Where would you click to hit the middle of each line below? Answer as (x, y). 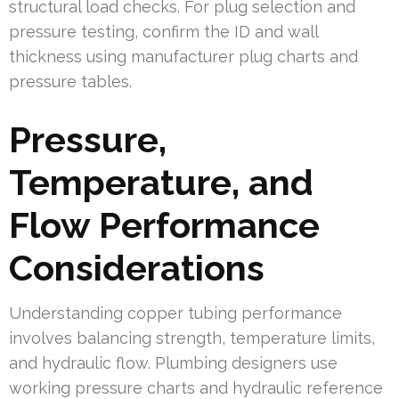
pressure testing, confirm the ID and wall (163, 32)
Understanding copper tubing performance (175, 313)
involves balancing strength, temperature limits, (192, 338)
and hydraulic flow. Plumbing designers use (173, 363)
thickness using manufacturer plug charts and (183, 57)
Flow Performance (164, 225)
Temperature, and (161, 183)
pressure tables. (70, 82)
